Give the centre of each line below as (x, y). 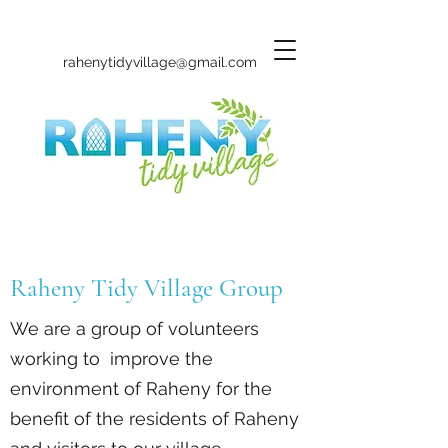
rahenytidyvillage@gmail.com (160, 62)
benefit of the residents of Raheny (154, 418)
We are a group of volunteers (134, 328)
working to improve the (111, 358)
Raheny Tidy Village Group (146, 288)
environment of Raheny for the (141, 388)
